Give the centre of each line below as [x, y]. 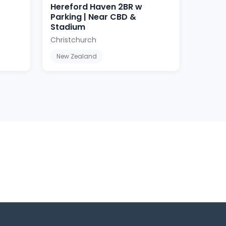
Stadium [68, 27]
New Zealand [77, 56]
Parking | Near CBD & [93, 17]
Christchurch [73, 40]
